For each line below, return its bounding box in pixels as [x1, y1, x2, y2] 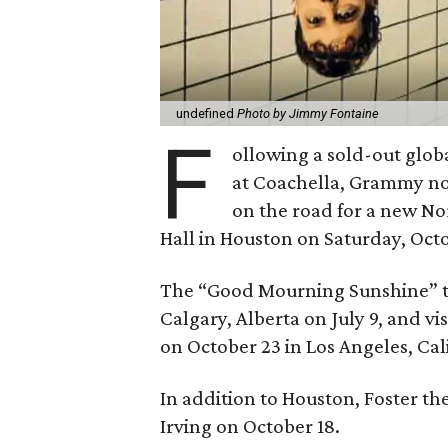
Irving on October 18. [160, 413, 341, 438]
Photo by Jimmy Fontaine [237, 105, 380, 121]
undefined [176, 105, 238, 121]
